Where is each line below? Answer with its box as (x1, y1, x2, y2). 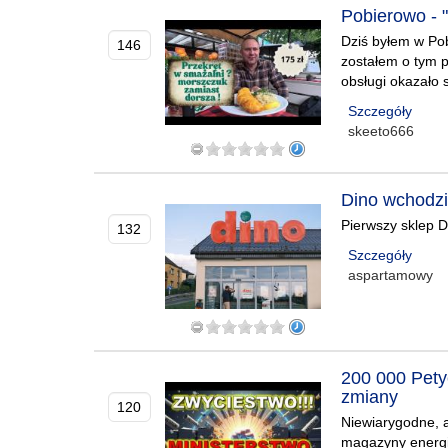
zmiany (341, 387, 399, 407)
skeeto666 (348, 123, 415, 139)
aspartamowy (348, 267, 434, 283)
